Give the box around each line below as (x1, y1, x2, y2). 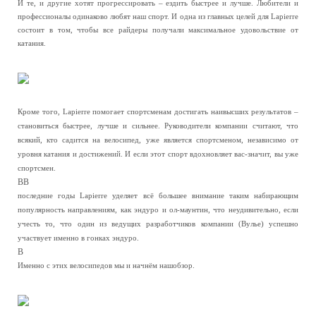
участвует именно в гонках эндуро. (18, 234, 139, 242)
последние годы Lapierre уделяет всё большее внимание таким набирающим (18, 192, 298, 200)
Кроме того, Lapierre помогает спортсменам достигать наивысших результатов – (18, 108, 298, 116)
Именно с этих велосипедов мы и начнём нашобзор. (18, 262, 195, 269)
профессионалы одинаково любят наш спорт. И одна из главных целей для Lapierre (18, 13, 298, 20)
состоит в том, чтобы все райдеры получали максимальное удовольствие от (18, 26, 298, 34)
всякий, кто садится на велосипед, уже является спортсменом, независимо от (18, 136, 298, 144)
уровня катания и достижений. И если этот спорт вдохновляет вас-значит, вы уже (18, 150, 298, 158)
